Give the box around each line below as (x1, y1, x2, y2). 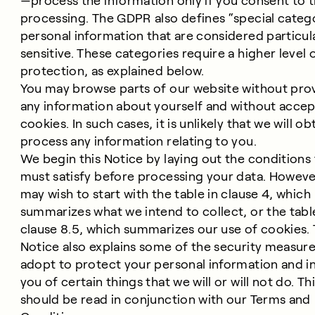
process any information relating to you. (20, 134, 257, 148)
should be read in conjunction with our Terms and (20, 292, 311, 307)
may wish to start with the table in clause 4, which (20, 187, 311, 201)
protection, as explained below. (20, 64, 205, 78)
